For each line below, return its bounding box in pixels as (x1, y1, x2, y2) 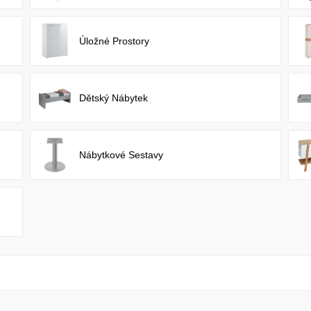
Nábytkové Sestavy (79, 149, 164, 160)
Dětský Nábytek (79, 92, 149, 103)
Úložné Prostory (79, 35, 150, 47)
